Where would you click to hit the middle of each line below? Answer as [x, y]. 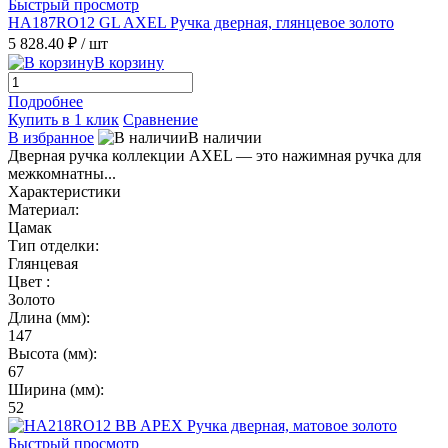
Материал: [43, 209]
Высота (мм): [52, 353]
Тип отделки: [53, 245]
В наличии [225, 137]
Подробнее [45, 101]
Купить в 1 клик [63, 119]
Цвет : [29, 281]
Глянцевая [43, 263]
